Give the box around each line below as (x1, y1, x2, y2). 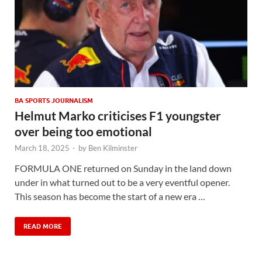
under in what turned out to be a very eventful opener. (15, 176, 230, 188)
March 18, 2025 (15, 143, 70, 153)
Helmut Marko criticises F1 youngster (15, 108, 221, 123)
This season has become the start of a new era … (15, 190, 205, 202)
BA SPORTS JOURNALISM (15, 96, 93, 105)
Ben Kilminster (88, 143, 137, 153)
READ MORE (23, 222, 62, 230)
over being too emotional (15, 123, 152, 139)
